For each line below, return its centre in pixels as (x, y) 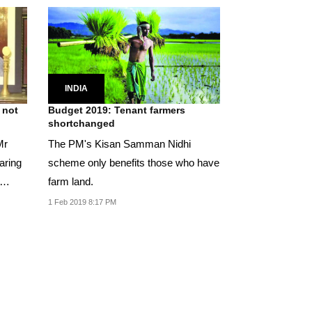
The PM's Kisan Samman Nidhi (119, 143)
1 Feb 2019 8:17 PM (82, 202)
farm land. (70, 181)
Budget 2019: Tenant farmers (116, 110)
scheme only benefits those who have (133, 162)
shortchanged (81, 123)
